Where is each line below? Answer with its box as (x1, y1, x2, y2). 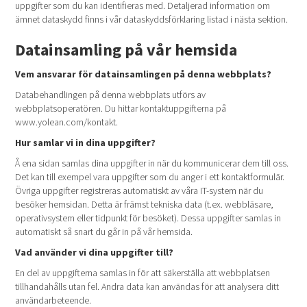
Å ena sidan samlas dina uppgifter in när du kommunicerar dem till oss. (15, 157, 289, 169)
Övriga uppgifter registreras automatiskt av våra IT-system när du (15, 184, 264, 197)
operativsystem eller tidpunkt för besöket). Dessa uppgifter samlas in (15, 212, 282, 224)
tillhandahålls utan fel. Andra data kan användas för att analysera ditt (15, 280, 280, 293)
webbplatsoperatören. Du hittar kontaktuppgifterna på (15, 102, 227, 114)
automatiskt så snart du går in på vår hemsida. (15, 225, 193, 238)
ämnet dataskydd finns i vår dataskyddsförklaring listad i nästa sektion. (15, 13, 288, 25)
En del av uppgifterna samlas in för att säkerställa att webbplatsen (15, 267, 271, 279)
